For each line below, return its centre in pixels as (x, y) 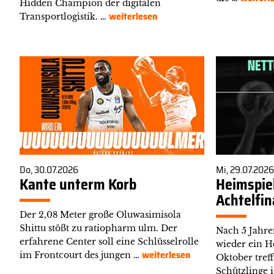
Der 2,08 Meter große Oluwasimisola (100, 214)
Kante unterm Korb (78, 184)
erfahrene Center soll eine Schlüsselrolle (109, 241)
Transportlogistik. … (64, 17)
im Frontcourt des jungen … (81, 255)
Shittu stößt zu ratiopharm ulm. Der (98, 228)
